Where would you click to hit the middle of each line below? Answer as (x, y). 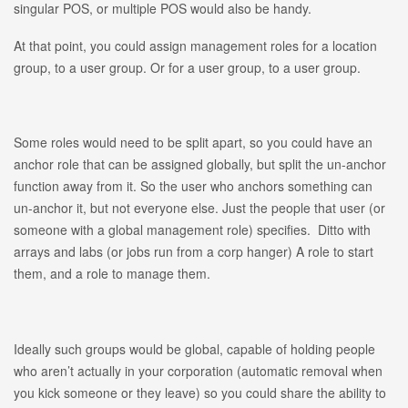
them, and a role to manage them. (112, 274)
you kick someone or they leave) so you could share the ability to (200, 392)
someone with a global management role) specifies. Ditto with (192, 230)
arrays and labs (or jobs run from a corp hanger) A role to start (194, 252)
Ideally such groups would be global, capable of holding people (194, 348)
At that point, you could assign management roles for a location (195, 46)
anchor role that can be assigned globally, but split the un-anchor (200, 164)
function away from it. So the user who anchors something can (193, 186)
